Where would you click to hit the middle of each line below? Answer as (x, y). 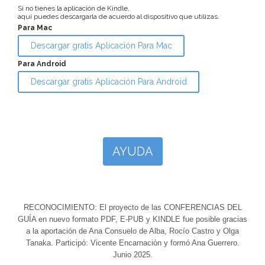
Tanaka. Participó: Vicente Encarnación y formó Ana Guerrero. (132, 243)
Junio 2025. (132, 255)
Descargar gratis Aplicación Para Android (109, 81)
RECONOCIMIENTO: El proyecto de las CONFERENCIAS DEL (132, 208)
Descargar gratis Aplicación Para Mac (101, 46)
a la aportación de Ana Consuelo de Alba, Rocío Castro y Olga (132, 231)
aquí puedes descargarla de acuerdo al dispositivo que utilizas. (119, 17)
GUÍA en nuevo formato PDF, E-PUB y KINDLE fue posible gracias (132, 219)
